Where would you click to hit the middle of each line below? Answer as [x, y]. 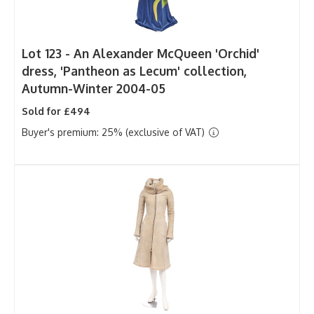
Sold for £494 [56, 111]
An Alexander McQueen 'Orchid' [166, 53]
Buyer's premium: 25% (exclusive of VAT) [115, 132]
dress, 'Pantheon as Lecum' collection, [134, 70]
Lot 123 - [48, 53]
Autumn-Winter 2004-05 [94, 88]
